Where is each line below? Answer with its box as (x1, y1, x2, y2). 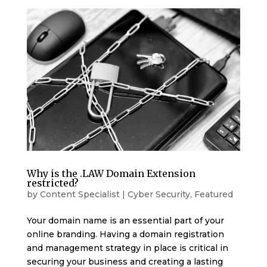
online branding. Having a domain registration (26, 228, 224, 240)
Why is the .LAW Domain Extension (26, 167, 195, 179)
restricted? (26, 176, 79, 189)
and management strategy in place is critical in (26, 242, 228, 253)
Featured (194, 188, 233, 200)
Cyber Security (127, 188, 190, 200)
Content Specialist (39, 188, 120, 200)
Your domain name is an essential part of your (26, 215, 224, 226)
